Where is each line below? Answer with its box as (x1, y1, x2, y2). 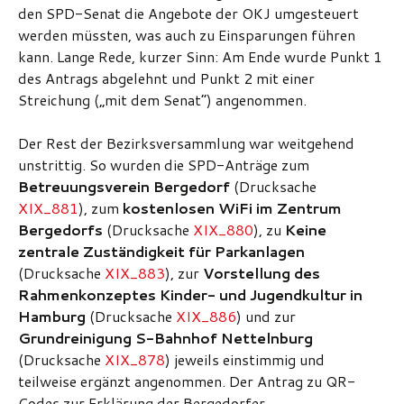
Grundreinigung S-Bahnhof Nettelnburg (18, 327, 313, 348)
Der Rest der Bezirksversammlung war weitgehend (18, 133, 354, 153)
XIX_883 (105, 262, 165, 283)
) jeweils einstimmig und (165, 349, 325, 370)
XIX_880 (193, 219, 253, 240)
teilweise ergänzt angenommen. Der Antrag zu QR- (18, 371, 355, 391)
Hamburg (18, 306, 89, 326)
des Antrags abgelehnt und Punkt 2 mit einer (18, 68, 315, 88)
